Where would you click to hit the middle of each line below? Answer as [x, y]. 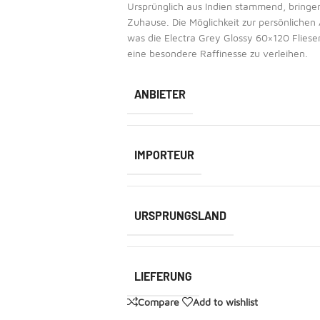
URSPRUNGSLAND [180, 215]
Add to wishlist [225, 301]
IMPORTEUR [164, 155]
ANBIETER [160, 94]
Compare [158, 301]
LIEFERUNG [163, 276]
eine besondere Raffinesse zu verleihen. [217, 53]
